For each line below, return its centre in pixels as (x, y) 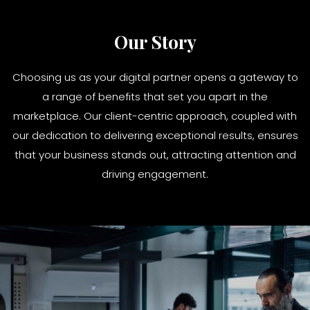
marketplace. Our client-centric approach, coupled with (155, 116)
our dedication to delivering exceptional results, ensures (155, 136)
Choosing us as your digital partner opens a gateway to (155, 77)
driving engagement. (155, 174)
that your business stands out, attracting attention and (155, 155)
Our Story (155, 42)
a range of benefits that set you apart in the (155, 97)
